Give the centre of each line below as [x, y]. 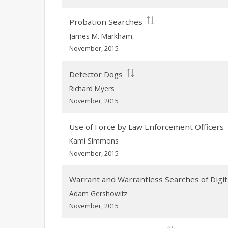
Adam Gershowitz [98, 193]
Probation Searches [106, 22]
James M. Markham [101, 36]
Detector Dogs [96, 75]
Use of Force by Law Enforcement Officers [147, 127]
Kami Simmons [94, 141]
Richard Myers [92, 88]
